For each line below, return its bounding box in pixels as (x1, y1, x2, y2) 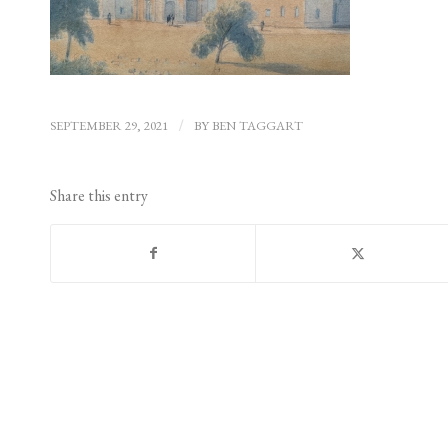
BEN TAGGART (212, 117, 303, 135)
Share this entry (50, 185, 148, 207)
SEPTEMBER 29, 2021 (50, 117, 168, 135)
